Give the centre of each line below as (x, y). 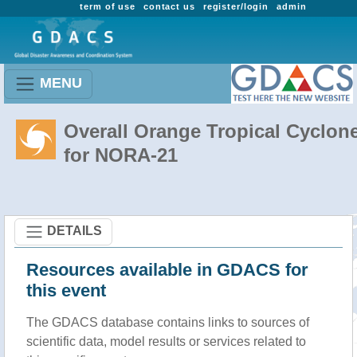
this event (66, 290)
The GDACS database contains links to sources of (168, 322)
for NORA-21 (121, 155)
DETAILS (75, 230)
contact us (169, 6)
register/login (236, 6)
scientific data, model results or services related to (166, 341)
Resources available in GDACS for (167, 270)
